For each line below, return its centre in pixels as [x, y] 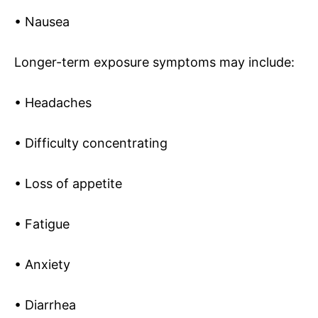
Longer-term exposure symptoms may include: [154, 62]
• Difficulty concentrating [91, 143]
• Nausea [42, 21]
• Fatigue [42, 224]
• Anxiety [42, 264]
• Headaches [53, 102]
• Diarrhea [45, 305]
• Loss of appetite [68, 183]
